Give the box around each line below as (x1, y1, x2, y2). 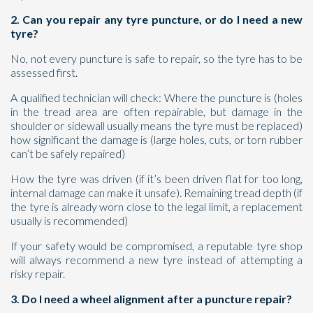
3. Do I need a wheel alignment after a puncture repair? (10, 292, 292, 305)
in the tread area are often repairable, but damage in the (10, 105, 303, 118)
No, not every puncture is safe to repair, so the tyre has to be (10, 52, 303, 65)
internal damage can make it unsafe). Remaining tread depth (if (10, 186, 303, 199)
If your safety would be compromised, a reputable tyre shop (10, 239, 303, 252)
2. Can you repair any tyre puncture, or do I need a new (10, 13, 303, 26)
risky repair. (10, 267, 65, 280)
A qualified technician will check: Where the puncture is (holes (10, 91, 303, 104)
